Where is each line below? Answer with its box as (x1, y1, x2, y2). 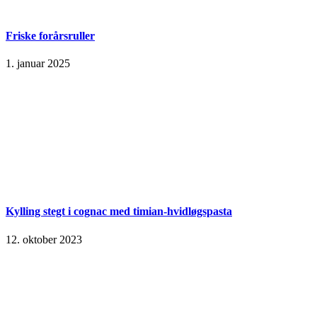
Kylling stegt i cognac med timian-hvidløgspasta (6, 205, 232, 218)
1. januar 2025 (6, 57, 70, 70)
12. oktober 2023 (6, 233, 82, 246)
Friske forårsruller (6, 29, 95, 42)
